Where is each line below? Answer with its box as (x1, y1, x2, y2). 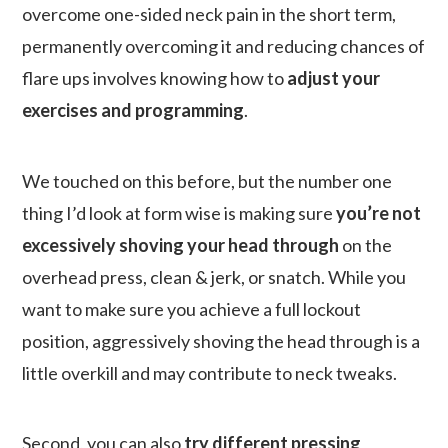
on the (339, 233, 393, 256)
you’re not (336, 201, 422, 224)
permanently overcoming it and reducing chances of (22, 34, 426, 57)
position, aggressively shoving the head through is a (22, 329, 421, 352)
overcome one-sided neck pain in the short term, (22, 2, 397, 25)
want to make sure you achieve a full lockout (22, 297, 362, 320)
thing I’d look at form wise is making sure (22, 201, 337, 224)
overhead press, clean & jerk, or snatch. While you (22, 265, 407, 288)
